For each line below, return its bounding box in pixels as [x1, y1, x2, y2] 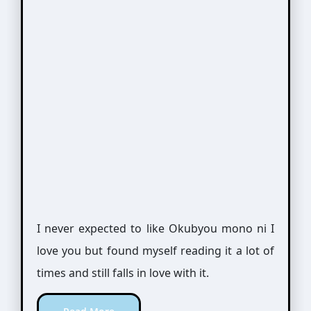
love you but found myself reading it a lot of [36, 243, 275, 258]
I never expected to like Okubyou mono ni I [36, 221, 275, 236]
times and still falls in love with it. [36, 265, 209, 280]
